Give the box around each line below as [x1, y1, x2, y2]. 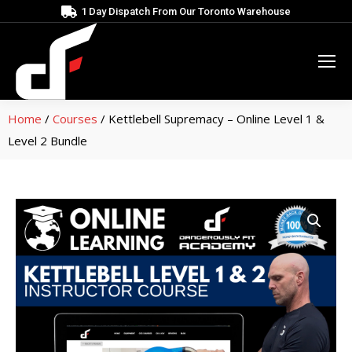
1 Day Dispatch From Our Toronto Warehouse [81, 5, 291, 17]
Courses [53, 111, 97, 126]
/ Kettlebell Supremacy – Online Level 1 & [97, 111, 324, 126]
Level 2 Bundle [8, 133, 87, 148]
